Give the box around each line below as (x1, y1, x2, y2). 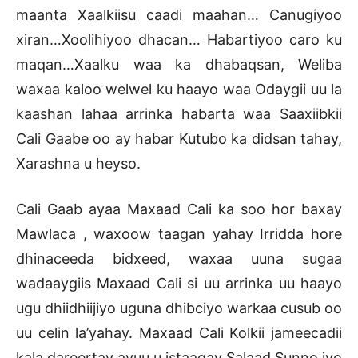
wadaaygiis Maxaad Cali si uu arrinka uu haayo (16, 275, 342, 292)
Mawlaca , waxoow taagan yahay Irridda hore (16, 225, 342, 243)
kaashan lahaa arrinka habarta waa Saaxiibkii (16, 105, 342, 123)
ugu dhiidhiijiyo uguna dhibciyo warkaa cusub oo (16, 300, 342, 317)
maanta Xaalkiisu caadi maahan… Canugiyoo (16, 6, 342, 24)
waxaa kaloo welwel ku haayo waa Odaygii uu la (16, 81, 342, 98)
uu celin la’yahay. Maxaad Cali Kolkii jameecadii (16, 324, 342, 342)
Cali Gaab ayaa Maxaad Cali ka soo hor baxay (16, 201, 342, 218)
